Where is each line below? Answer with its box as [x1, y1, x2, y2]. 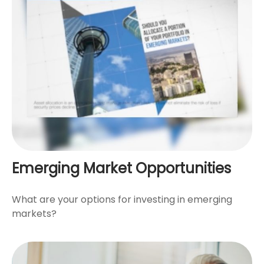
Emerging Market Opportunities [12, 158, 231, 178]
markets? [12, 206, 57, 220]
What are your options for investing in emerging [12, 192, 232, 206]
